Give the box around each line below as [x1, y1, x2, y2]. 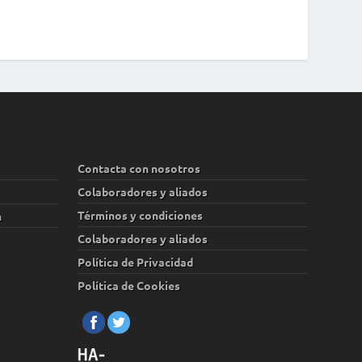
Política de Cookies [78, 277, 181, 293]
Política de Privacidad [78, 254, 194, 269]
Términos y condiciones [78, 207, 204, 222]
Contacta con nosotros [78, 160, 201, 175]
